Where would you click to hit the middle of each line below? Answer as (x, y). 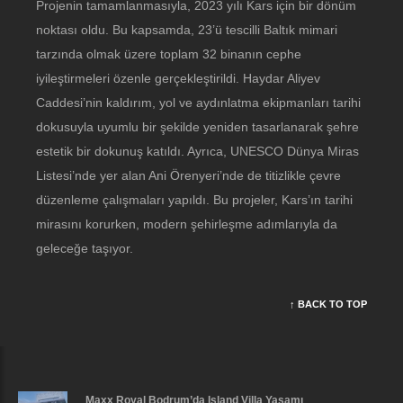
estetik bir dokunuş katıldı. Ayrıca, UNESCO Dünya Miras (197, 151)
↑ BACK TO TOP (328, 304)
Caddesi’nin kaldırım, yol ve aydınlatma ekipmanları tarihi (198, 102)
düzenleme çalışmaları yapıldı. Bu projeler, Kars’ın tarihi (194, 199)
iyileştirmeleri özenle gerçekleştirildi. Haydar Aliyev (178, 78)
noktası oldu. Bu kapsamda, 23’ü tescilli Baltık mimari (187, 29)
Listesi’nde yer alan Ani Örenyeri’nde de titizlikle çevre (188, 175)
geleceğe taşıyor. (85, 248)
